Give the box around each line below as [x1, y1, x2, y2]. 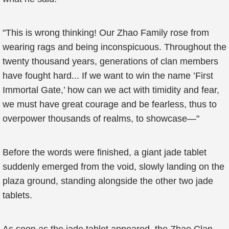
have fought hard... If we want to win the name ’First [3, 71, 213, 81]
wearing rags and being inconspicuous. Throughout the [3, 42, 226, 52]
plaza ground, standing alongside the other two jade [3, 176, 213, 186]
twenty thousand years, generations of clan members [3, 56, 218, 66]
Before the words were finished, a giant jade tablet [3, 147, 207, 157]
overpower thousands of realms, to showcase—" [3, 113, 199, 124]
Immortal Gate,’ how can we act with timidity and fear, [3, 85, 219, 95]
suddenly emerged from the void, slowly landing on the [3, 162, 224, 172]
